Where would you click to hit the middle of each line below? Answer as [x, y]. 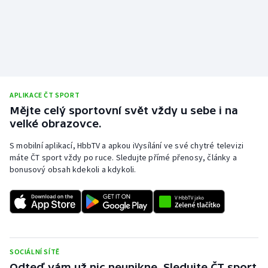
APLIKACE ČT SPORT [45, 95]
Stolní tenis [45, 8]
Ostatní [37, 152]
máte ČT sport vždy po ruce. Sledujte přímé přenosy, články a [124, 158]
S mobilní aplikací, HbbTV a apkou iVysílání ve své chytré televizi [127, 146]
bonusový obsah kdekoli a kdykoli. [73, 170]
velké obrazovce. [56, 124]
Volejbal [38, 123]
